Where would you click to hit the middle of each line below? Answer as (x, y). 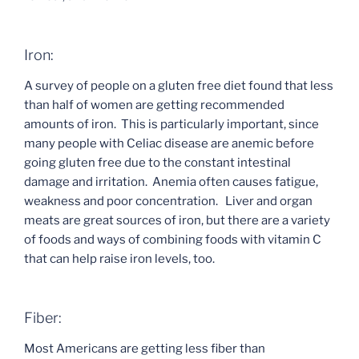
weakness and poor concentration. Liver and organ (168, 201)
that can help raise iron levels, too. (119, 258)
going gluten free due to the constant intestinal (157, 162)
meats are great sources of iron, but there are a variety (177, 220)
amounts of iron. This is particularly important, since (171, 124)
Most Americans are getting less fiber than (145, 348)
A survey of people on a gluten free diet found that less (179, 85)
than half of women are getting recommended (154, 105)
